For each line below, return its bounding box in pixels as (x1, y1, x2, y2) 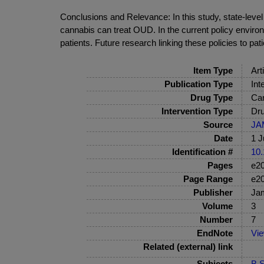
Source (203, 120, 233, 130)
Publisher (193, 187, 233, 198)
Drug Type (190, 93, 233, 103)
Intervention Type (161, 106, 233, 117)
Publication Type (164, 79, 233, 90)
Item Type (193, 65, 233, 76)
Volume (202, 201, 233, 212)
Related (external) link (143, 242, 233, 252)
